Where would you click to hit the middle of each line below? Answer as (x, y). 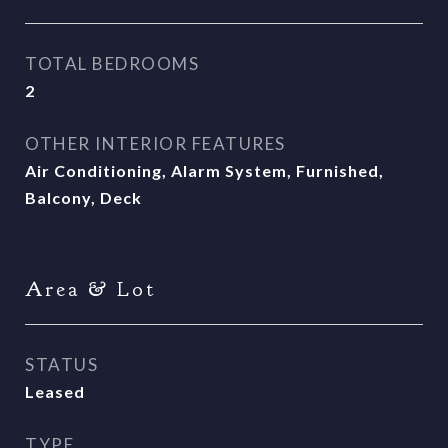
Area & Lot (90, 289)
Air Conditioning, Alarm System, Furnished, (204, 170)
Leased (55, 391)
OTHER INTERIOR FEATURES (155, 143)
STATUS (61, 364)
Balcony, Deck (83, 197)
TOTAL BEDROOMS (112, 63)
